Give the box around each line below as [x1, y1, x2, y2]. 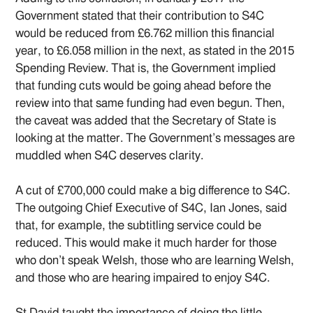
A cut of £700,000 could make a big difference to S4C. [15, 184, 291, 197]
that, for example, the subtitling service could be [15, 219, 262, 232]
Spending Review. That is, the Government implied [15, 62, 277, 75]
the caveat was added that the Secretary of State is [15, 115, 277, 127]
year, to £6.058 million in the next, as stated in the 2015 [15, 45, 295, 57]
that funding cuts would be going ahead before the [15, 80, 272, 92]
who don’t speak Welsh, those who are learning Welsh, [15, 254, 295, 267]
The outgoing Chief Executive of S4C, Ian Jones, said [15, 202, 288, 214]
